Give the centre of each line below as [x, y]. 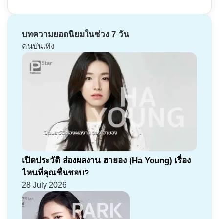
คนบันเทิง [38, 46]
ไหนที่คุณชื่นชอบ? [55, 173]
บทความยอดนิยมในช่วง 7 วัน [76, 35]
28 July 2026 [44, 185]
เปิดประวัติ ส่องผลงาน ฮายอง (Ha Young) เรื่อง [106, 160]
